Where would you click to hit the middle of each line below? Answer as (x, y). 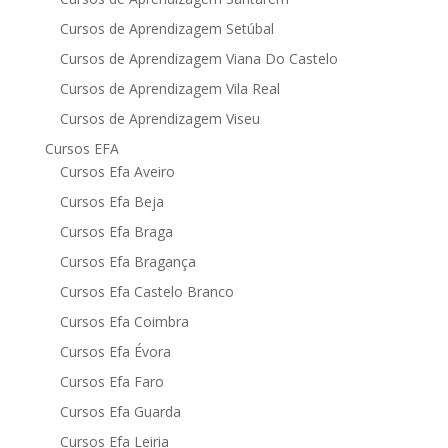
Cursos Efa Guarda (120, 411)
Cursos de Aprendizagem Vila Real (169, 88)
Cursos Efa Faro (111, 381)
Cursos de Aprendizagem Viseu (159, 118)
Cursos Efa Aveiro (117, 171)
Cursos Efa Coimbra (124, 321)
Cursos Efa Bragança (127, 261)
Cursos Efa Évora (115, 351)
